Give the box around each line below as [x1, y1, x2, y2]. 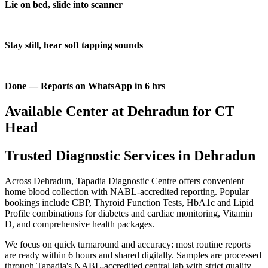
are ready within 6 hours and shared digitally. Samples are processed [5, 250, 261, 261]
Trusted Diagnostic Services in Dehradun [5, 148, 255, 164]
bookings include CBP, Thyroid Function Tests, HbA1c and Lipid [5, 197, 254, 208]
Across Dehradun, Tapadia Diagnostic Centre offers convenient [5, 176, 244, 187]
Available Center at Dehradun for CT [5, 103, 234, 120]
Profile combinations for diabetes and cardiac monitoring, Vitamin [5, 208, 252, 219]
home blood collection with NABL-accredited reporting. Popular [5, 187, 249, 197]
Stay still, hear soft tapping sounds [5, 40, 143, 51]
